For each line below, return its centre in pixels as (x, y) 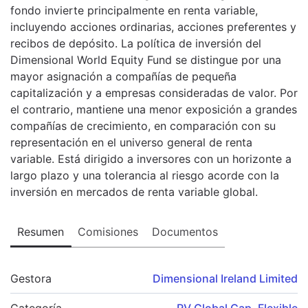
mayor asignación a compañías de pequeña (123, 76)
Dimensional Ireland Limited (225, 278)
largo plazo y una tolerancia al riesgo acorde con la (145, 175)
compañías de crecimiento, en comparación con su (143, 125)
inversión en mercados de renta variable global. (134, 191)
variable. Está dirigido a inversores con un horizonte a (151, 158)
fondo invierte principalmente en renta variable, (134, 10)
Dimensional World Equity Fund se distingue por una (146, 59)
